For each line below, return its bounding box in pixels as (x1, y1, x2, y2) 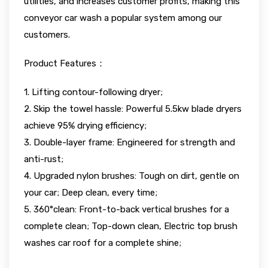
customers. (24, 29, 70, 40)
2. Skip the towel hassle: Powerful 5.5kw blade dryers (24, 103, 242, 114)
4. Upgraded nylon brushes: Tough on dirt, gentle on (24, 170, 239, 181)
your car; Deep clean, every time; (24, 187, 157, 198)
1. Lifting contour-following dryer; (24, 87, 163, 98)
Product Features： (24, 58, 105, 69)
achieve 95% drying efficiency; (24, 120, 147, 131)
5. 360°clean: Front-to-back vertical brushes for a (24, 204, 229, 215)
